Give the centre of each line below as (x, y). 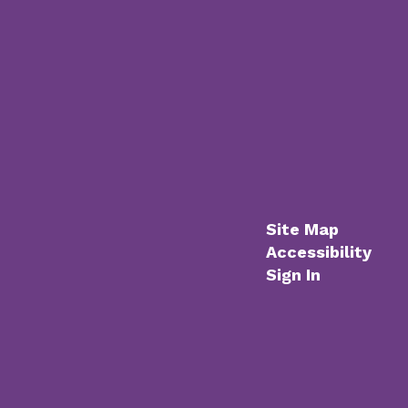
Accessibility (318, 252)
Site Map (302, 229)
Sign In (293, 275)
